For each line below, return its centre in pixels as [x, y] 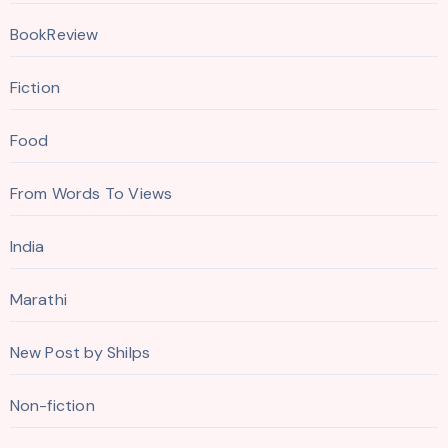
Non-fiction [52, 405]
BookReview [54, 34]
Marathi [38, 299]
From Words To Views [91, 193]
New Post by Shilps [80, 352]
